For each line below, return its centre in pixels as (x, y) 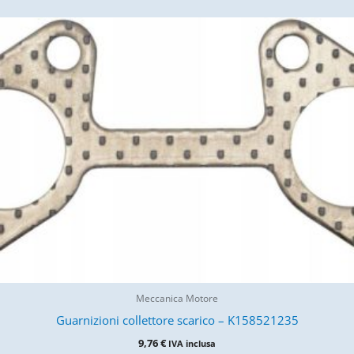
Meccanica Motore (177, 298)
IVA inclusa (192, 344)
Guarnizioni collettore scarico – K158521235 (177, 320)
